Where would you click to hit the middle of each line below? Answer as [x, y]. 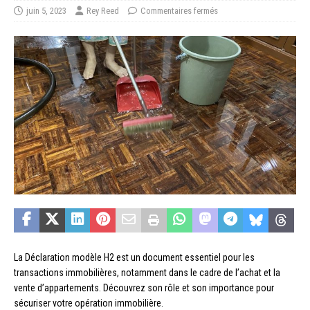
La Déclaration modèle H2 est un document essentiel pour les [134, 257]
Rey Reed [103, 10]
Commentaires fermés [179, 10]
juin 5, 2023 [46, 10]
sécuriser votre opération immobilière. [89, 303]
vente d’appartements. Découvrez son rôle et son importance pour [144, 288]
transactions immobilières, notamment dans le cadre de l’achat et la [147, 272]
